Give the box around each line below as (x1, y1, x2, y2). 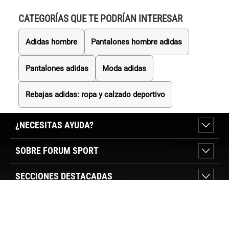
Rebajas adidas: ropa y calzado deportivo (25, 90, 165, 100)
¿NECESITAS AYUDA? (15, 119, 94, 130)
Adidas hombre (25, 37, 77, 47)
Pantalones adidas (25, 63, 88, 73)
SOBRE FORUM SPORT (15, 145, 99, 156)
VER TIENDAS (16, 200, 61, 211)
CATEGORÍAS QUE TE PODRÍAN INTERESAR (18, 12, 182, 25)
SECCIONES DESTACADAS (15, 170, 112, 181)
